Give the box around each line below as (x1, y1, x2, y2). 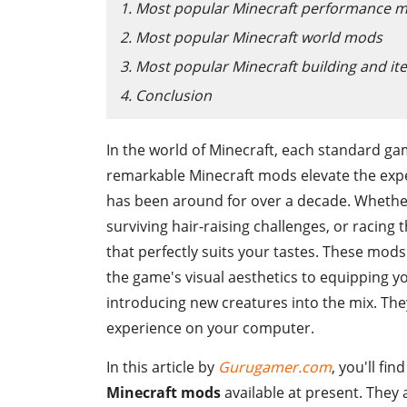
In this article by (106, 357, 218, 377)
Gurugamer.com (218, 357, 332, 377)
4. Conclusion (120, 85, 212, 105)
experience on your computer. (106, 318, 314, 338)
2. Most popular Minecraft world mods (120, 27, 382, 47)
